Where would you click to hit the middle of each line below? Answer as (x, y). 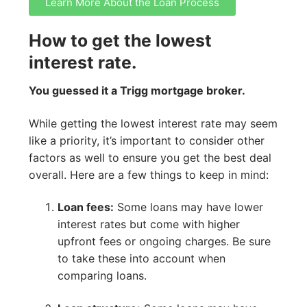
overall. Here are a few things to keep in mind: (149, 174)
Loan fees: (85, 207)
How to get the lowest (120, 40)
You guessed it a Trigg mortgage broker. (137, 91)
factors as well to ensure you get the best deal (150, 157)
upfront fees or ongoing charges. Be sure (164, 242)
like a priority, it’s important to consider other (147, 140)
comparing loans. (102, 276)
